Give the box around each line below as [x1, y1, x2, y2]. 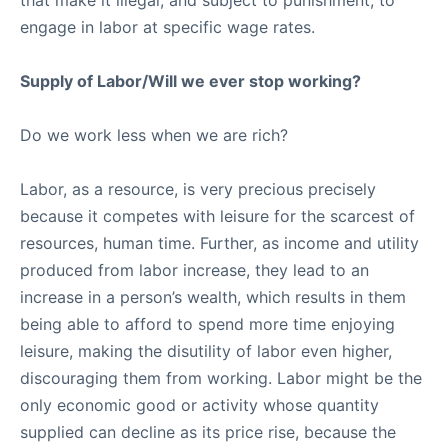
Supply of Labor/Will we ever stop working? [20, 71, 361, 91]
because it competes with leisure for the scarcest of [20, 206, 415, 226]
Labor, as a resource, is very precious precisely [20, 179, 376, 199]
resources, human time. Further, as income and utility [20, 233, 419, 253]
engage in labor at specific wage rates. [20, 17, 315, 37]
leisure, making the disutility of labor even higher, [20, 341, 392, 361]
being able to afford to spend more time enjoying [20, 314, 395, 334]
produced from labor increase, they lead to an [20, 260, 369, 280]
